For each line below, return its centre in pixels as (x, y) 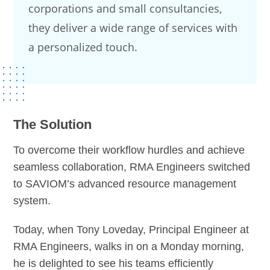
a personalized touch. (83, 47)
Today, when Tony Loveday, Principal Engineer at (131, 230)
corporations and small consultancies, (125, 9)
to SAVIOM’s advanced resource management (125, 184)
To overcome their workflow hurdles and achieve (129, 150)
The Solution (53, 125)
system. (32, 201)
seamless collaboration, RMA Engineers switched (132, 167)
